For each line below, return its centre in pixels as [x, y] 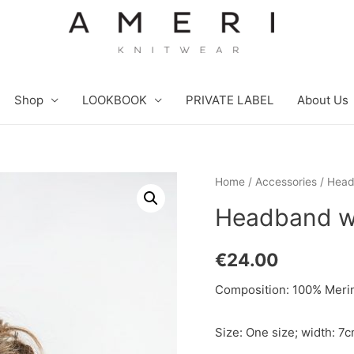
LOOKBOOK [115, 100]
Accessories [286, 182]
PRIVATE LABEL [230, 100]
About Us [323, 100]
